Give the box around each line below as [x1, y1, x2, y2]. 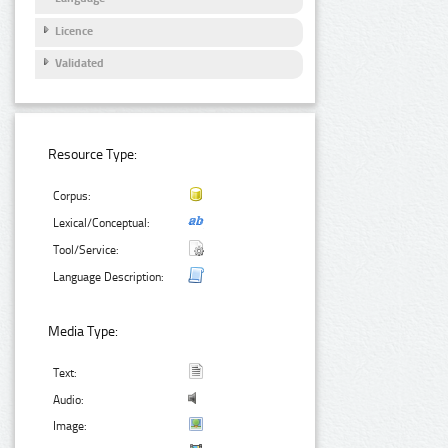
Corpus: [53, 189, 92, 204]
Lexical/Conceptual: [53, 216, 151, 231]
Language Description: [53, 270, 165, 285]
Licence [55, 23, 93, 38]
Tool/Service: [53, 243, 120, 258]
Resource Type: [48, 146, 138, 164]
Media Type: [48, 323, 119, 341]
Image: [53, 419, 88, 434]
